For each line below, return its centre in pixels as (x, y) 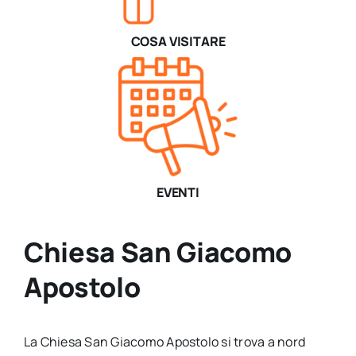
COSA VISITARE (178, 42)
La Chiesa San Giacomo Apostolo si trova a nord (164, 341)
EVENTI (178, 193)
